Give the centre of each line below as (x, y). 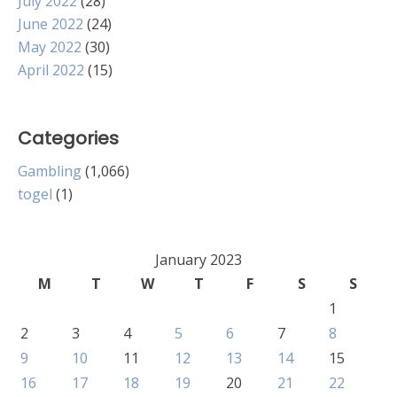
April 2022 (51, 70)
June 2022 (51, 24)
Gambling (50, 171)
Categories (68, 138)
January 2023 (198, 260)
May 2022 (50, 47)
